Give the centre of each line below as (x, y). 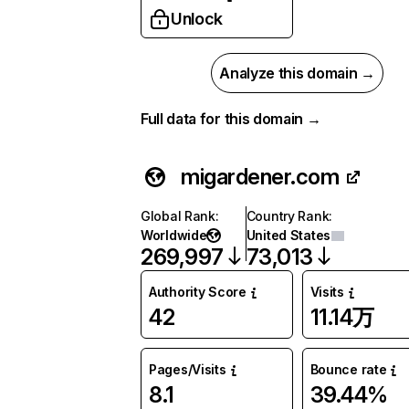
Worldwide (174, 235)
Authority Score (198, 292)
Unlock (197, 19)
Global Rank (178, 216)
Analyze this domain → (297, 73)
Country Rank (288, 216)
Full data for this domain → (231, 119)
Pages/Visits (188, 369)
